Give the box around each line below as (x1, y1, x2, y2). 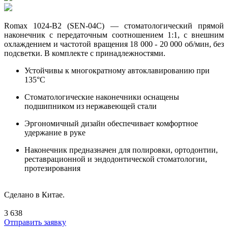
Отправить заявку (4, 217, 66, 226)
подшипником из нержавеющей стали (24, 101, 157, 110)
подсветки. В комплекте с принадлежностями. (4, 48, 165, 58)
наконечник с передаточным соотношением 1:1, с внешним (4, 30, 224, 39)
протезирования (24, 163, 80, 173)
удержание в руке (24, 128, 85, 137)
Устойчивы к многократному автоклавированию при (24, 66, 210, 75)
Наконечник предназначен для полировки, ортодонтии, (24, 145, 218, 154)
